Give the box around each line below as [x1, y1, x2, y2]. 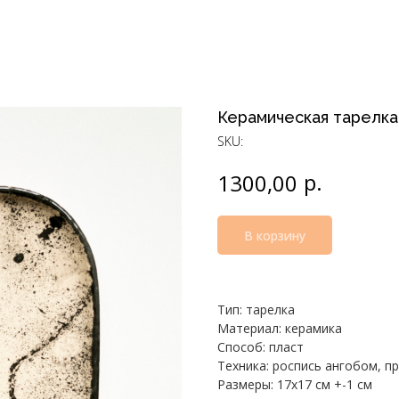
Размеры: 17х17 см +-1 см [217, 376, 372, 394]
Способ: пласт [217, 338, 304, 356]
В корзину [244, 226, 305, 244]
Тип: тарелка [217, 301, 295, 319]
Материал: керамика [217, 320, 342, 338]
